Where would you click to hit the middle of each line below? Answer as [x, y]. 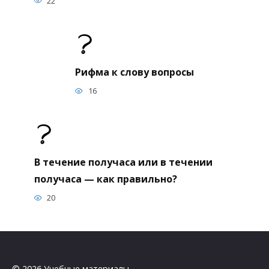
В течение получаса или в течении [123, 162]
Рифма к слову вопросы [134, 72]
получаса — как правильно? [105, 179]
